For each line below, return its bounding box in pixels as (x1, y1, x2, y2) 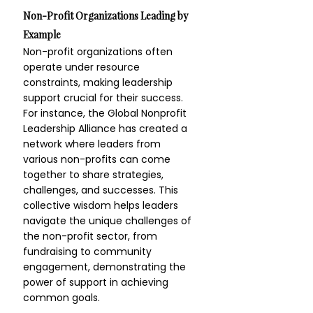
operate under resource (23, 60, 143, 74)
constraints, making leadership (23, 75, 175, 89)
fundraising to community (23, 245, 154, 259)
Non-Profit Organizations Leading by (23, 9, 190, 22)
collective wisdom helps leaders (23, 198, 181, 212)
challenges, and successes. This (23, 183, 181, 197)
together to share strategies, (23, 168, 166, 182)
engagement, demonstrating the (23, 260, 189, 274)
